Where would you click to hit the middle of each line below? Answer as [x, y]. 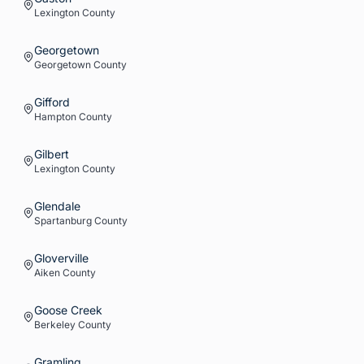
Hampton [55, 117]
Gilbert [52, 154]
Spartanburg [63, 221]
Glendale [57, 206]
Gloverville [61, 258]
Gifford [52, 102]
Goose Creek [68, 310]
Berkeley [55, 325]
